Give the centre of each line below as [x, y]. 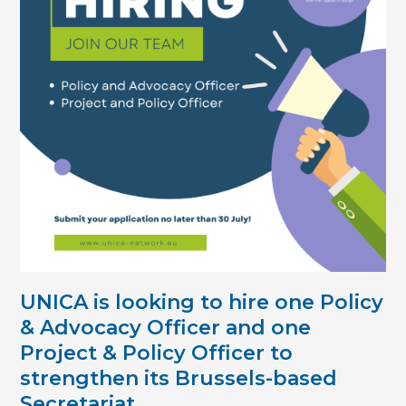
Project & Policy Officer [143, 353]
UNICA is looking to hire [148, 303]
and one [269, 328]
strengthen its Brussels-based [179, 379]
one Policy [329, 303]
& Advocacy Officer [121, 328]
